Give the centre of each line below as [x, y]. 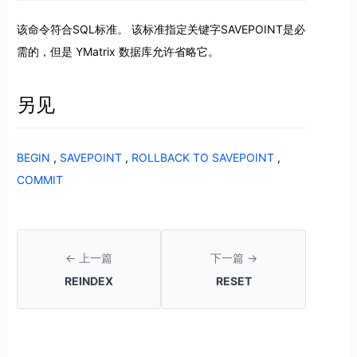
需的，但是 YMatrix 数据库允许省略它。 [118, 52]
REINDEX [89, 280]
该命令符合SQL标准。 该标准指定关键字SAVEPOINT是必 [161, 29]
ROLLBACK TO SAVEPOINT [202, 157]
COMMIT [39, 179]
